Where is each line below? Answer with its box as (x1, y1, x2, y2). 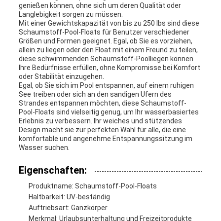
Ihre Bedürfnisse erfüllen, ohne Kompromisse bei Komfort (18, 64, 200, 72)
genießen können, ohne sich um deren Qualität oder (18, 1, 181, 10)
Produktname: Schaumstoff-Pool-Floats (28, 182, 157, 190)
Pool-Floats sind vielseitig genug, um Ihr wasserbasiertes (18, 108, 199, 116)
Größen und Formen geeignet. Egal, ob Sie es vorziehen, (18, 37, 192, 45)
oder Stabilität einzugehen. (18, 73, 104, 81)
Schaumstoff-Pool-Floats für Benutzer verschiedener (18, 28, 189, 37)
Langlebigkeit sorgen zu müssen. (18, 10, 123, 19)
